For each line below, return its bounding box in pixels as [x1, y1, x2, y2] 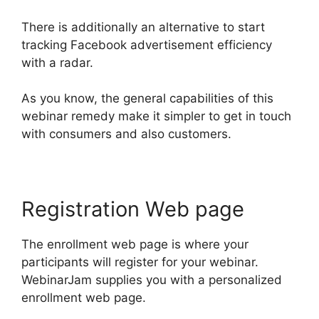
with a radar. [21, 55, 93, 70]
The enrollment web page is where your [21, 237, 249, 252]
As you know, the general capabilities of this [21, 91, 273, 106]
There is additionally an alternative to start [21, 19, 265, 34]
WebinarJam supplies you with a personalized [21, 273, 282, 288]
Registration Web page [21, 197, 244, 222]
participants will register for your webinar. [21, 255, 258, 270]
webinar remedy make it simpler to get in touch [21, 109, 291, 124]
